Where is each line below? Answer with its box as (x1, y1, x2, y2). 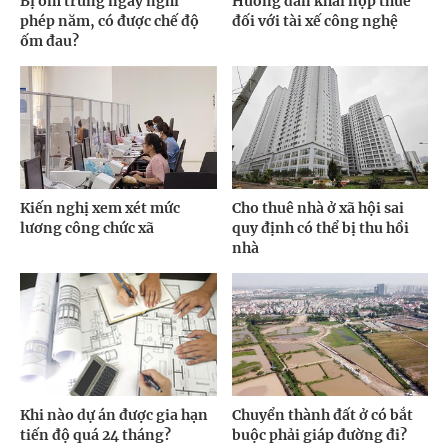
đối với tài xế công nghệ (231, 12, 398, 31)
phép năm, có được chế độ (20, 12, 199, 31)
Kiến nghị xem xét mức (20, 198, 180, 217)
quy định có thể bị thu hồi (231, 218, 409, 237)
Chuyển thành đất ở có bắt (231, 405, 413, 424)
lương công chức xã (20, 218, 154, 237)
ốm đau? (20, 32, 79, 51)
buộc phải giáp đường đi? (231, 425, 407, 444)
